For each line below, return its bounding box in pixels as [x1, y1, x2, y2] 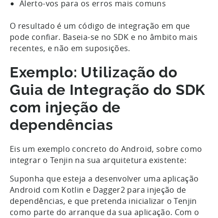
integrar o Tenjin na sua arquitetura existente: [10, 154, 189, 165]
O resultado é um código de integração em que [10, 20, 190, 31]
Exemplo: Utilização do [10, 63, 178, 81]
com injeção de [10, 98, 121, 116]
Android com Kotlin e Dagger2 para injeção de [10, 184, 186, 195]
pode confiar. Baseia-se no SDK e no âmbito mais [10, 31, 198, 42]
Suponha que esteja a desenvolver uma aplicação [10, 173, 199, 184]
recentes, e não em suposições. [10, 42, 130, 54]
